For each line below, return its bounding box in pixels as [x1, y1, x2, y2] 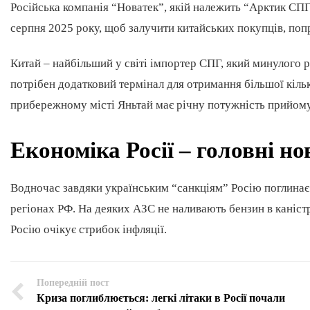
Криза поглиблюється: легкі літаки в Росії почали [37, 291, 285, 304]
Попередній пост [37, 277, 109, 288]
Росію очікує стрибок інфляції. [10, 222, 167, 236]
